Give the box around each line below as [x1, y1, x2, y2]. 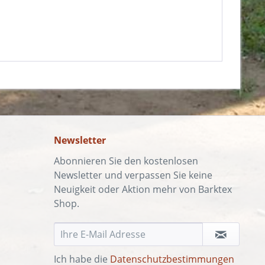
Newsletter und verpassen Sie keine [54, 169, 212, 182]
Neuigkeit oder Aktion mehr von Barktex [54, 183, 232, 196]
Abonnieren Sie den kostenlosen [54, 154, 198, 167]
